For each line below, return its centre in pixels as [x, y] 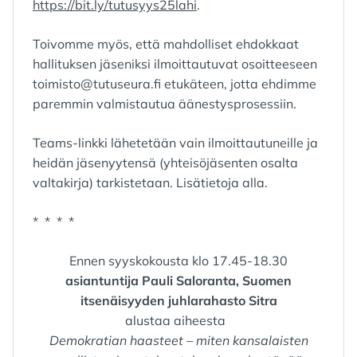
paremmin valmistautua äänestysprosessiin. [166, 104]
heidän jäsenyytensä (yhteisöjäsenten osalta [165, 163]
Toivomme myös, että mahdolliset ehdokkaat [166, 44]
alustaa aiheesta [178, 320]
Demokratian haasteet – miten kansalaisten [178, 340]
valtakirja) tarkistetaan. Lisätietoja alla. [150, 182]
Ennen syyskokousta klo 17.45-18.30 [178, 261]
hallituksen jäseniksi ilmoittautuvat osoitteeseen [175, 64]
